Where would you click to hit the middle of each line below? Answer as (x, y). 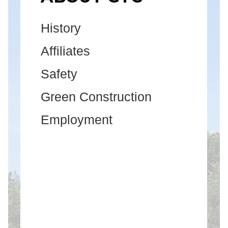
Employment (77, 119)
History (61, 28)
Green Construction (96, 96)
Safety (59, 74)
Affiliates (66, 51)
